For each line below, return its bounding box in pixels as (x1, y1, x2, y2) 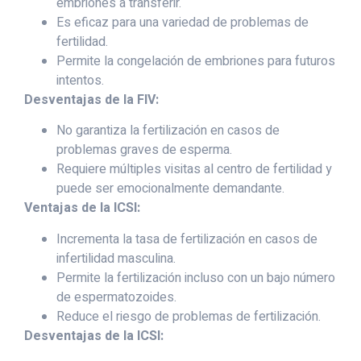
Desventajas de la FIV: (24, 90, 159, 110)
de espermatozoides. (56, 287, 176, 307)
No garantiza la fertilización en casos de (56, 121, 280, 141)
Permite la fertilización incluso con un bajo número (56, 268, 335, 288)
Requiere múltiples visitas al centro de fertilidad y (56, 160, 332, 180)
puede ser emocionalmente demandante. (56, 179, 284, 199)
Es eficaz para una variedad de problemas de (56, 13, 309, 33)
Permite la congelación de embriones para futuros (56, 52, 335, 72)
